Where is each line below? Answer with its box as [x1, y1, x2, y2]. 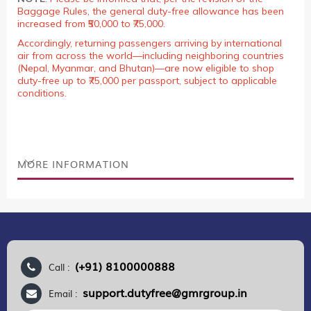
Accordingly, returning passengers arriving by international [17, 37, 282, 49]
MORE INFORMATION [17, 157, 129, 171]
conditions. [17, 87, 67, 99]
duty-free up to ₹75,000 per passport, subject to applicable [17, 74, 277, 87]
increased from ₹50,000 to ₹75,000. [17, 17, 165, 30]
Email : [49, 287, 83, 300]
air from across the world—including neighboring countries [17, 49, 284, 62]
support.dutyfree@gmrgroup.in [83, 284, 247, 301]
